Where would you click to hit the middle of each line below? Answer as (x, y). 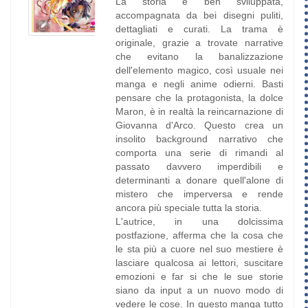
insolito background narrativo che (199, 139)
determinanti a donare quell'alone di (199, 180)
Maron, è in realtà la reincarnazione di (199, 112)
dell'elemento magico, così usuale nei (199, 70)
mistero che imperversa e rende (199, 194)
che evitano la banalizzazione (199, 57)
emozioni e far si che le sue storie (199, 277)
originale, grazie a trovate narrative (199, 43)
